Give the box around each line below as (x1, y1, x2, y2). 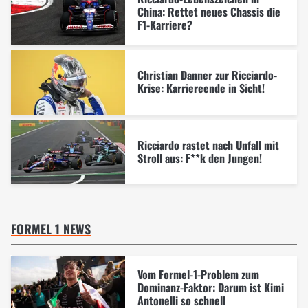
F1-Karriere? (137, 16, 192, 34)
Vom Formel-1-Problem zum (137, 265, 259, 283)
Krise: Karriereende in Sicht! (137, 80, 265, 97)
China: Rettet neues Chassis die (137, 3, 280, 21)
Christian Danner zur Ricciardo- (137, 67, 277, 84)
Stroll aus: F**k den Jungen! (137, 150, 262, 166)
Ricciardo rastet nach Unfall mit (137, 137, 279, 153)
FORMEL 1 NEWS (11, 220, 91, 239)
